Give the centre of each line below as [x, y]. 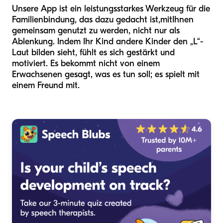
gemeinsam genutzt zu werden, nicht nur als [96, 31]
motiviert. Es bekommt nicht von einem [86, 64]
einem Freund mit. [46, 86]
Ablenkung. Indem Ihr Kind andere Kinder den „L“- [108, 42]
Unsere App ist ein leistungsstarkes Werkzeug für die [111, 9]
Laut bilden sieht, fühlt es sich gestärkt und [93, 53]
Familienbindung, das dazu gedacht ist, [86, 20]
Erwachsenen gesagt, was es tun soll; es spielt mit [106, 75]
